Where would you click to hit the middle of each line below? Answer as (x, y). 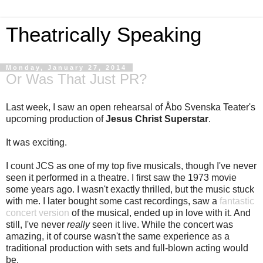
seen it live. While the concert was (163, 224)
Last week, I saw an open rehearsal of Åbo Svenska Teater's (131, 107)
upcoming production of (56, 119)
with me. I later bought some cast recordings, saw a (113, 201)
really (80, 224)
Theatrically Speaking (104, 35)
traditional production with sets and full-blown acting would (127, 248)
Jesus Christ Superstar (157, 119)
